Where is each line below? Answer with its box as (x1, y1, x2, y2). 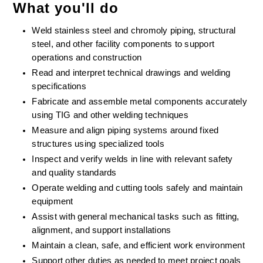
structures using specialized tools (32, 139, 164, 149)
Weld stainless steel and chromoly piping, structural (32, 26, 236, 35)
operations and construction (32, 53, 142, 62)
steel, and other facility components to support (32, 39, 215, 49)
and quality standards (32, 168, 117, 177)
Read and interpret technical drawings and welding (32, 68, 231, 77)
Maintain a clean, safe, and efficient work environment (32, 241, 245, 250)
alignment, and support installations (32, 225, 171, 235)
